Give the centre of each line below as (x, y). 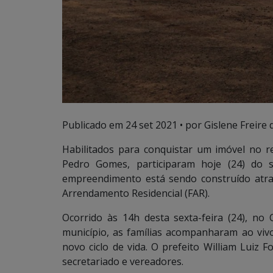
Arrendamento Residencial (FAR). (136, 193)
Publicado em (94, 125)
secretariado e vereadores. (123, 261)
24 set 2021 (151, 125)
